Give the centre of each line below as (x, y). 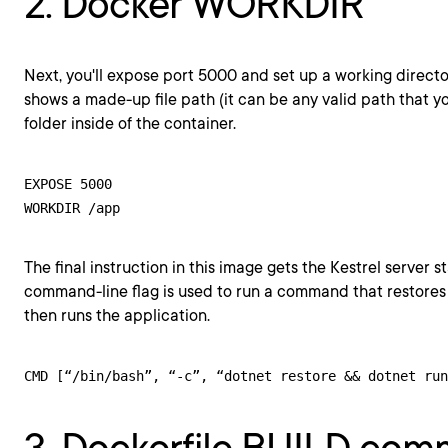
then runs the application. (117, 315)
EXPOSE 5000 (68, 184)
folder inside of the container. (130, 123)
